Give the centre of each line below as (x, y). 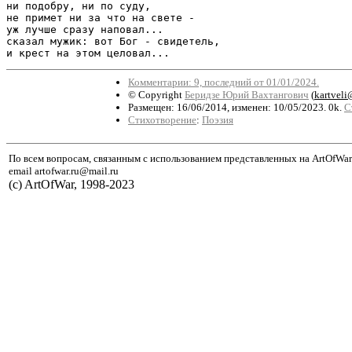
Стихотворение (162, 119)
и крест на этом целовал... (88, 53)
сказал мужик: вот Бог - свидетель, (113, 41)
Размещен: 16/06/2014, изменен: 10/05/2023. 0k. (236, 107)
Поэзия (218, 119)
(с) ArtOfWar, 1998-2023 (71, 184)
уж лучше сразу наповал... (85, 29)
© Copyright (156, 94)
